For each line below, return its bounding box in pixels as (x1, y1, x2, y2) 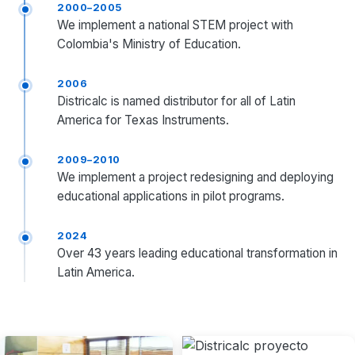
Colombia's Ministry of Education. (57, 36, 241, 52)
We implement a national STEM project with (57, 17, 293, 32)
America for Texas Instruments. (57, 113, 229, 128)
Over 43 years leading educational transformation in (57, 246, 338, 261)
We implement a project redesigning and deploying (57, 170, 334, 185)
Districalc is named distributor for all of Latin (57, 94, 296, 109)
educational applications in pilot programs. (57, 189, 284, 204)
